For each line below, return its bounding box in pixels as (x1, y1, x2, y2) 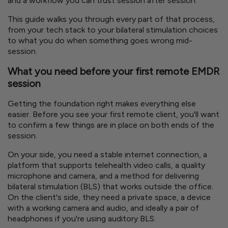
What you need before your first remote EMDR (8, 65, 219, 78)
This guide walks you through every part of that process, (8, 14, 215, 24)
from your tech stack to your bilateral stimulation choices (8, 25, 218, 35)
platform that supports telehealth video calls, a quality (8, 160, 205, 170)
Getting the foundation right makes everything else (8, 98, 196, 108)
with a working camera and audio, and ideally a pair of (8, 203, 199, 213)
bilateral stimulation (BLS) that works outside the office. (8, 181, 213, 191)
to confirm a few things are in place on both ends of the (8, 120, 214, 130)
